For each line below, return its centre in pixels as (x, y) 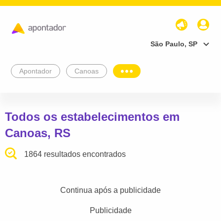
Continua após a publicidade (110, 190)
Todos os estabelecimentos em (92, 116)
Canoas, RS (38, 133)
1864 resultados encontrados (75, 154)
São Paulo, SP (174, 44)
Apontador (36, 71)
